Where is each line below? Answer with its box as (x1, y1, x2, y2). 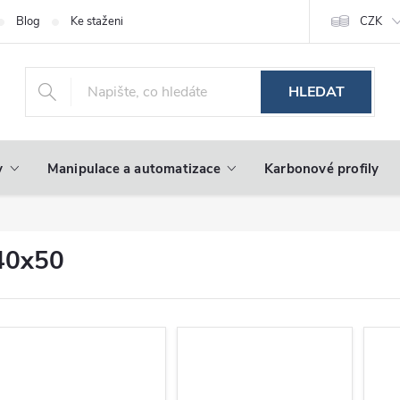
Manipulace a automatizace (46, 160, 221, 178)
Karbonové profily (264, 160, 379, 178)
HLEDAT (287, 82, 345, 102)
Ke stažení (71, 13, 123, 29)
